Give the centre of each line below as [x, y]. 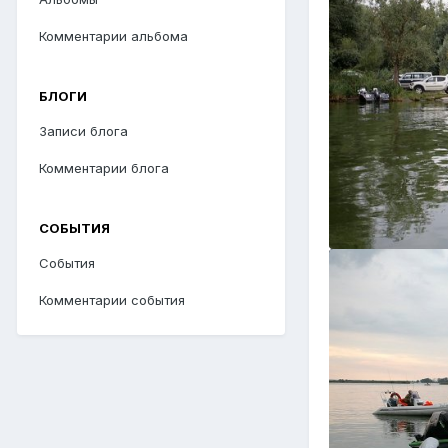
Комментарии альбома [113, 35]
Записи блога [83, 130]
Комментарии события [112, 299]
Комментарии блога [104, 167]
